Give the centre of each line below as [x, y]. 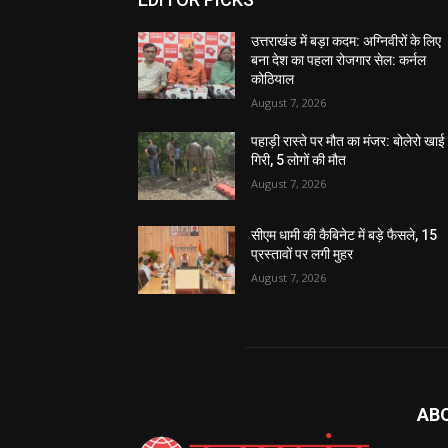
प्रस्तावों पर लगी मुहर [302, 254]
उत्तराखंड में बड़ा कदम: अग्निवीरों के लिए [346, 41]
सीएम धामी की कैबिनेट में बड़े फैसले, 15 [344, 235]
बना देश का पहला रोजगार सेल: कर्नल [339, 60]
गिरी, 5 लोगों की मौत [299, 160]
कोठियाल [273, 79]
